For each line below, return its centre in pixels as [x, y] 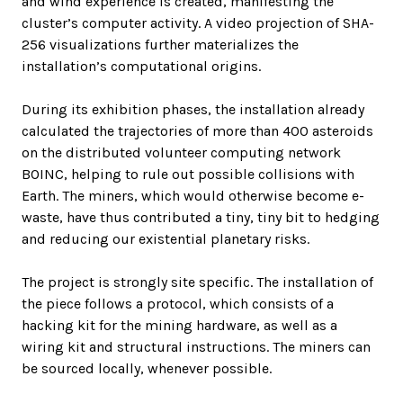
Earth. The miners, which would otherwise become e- [193, 196]
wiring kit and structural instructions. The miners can [196, 347]
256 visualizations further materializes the [160, 45]
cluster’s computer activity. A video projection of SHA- [198, 23]
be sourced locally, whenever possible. [147, 368]
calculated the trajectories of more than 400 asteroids [197, 131]
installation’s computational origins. [141, 66]
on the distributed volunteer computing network [181, 152]
